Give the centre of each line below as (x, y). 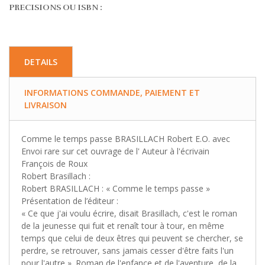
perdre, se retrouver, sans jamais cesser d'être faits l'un (127, 250)
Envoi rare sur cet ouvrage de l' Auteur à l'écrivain (115, 151)
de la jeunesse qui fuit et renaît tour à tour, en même (123, 225)
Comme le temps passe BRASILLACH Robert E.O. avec (126, 138)
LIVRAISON (46, 105)
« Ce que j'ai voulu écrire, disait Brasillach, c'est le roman (129, 213)
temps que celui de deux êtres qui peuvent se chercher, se (132, 238)
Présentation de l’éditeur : (70, 201)
